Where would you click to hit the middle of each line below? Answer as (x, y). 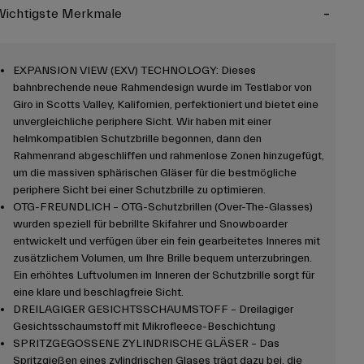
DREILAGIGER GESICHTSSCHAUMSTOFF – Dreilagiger (153, 310)
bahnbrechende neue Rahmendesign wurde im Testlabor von (162, 88)
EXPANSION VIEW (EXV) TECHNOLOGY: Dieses (134, 71)
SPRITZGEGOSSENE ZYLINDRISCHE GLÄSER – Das (146, 344)
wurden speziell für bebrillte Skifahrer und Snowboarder (150, 225)
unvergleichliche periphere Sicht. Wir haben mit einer (142, 122)
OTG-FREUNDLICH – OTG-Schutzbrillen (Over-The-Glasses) (162, 208)
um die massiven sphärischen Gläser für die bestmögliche (154, 173)
